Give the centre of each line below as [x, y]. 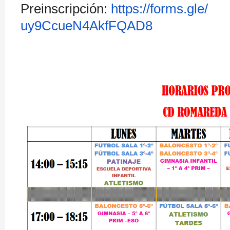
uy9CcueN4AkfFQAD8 [87, 26]
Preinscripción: [66, 9]
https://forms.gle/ [159, 9]
